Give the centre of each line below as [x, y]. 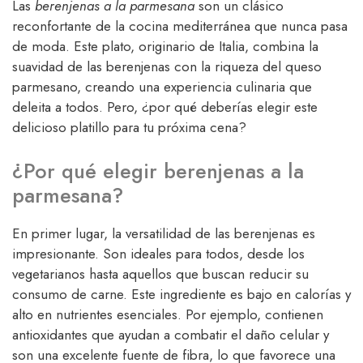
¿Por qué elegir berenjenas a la [158, 171]
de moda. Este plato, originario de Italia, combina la [165, 47]
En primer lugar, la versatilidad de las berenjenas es [164, 233]
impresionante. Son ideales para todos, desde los [158, 253]
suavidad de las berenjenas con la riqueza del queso [167, 67]
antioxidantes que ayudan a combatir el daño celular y [171, 334]
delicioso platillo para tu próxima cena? [129, 128]
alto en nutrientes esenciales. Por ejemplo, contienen [168, 314]
